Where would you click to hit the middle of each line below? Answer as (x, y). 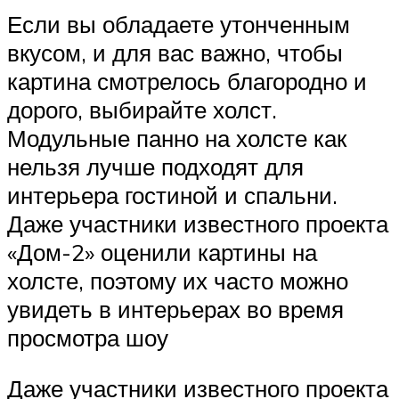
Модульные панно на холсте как (177, 138)
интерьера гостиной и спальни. (172, 195)
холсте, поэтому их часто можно (178, 280)
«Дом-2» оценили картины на (162, 252)
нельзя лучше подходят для (155, 166)
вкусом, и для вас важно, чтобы (175, 52)
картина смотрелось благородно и (187, 81)
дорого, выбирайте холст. (142, 109)
